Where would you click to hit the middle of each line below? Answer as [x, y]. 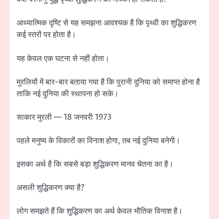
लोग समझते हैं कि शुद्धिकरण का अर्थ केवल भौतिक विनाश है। [100, 211]
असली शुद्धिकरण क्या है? [50, 188]
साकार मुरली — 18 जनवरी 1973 [64, 117]
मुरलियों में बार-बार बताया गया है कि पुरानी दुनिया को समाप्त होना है [108, 82]
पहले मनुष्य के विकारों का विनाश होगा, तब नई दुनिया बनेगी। [99, 141]
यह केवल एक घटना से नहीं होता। [63, 58]
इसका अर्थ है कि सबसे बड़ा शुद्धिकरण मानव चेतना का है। [95, 164]
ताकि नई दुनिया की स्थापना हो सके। [68, 94]
